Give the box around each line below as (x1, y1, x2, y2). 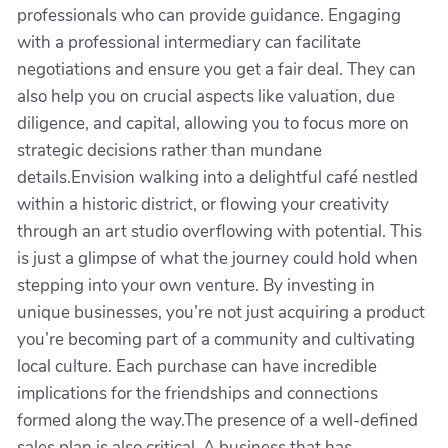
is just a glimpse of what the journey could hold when (17, 247, 418, 270)
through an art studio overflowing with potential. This (17, 220, 422, 243)
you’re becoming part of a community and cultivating (17, 328, 415, 351)
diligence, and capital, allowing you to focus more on (17, 112, 409, 135)
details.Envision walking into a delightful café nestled (17, 166, 418, 189)
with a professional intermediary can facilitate (17, 31, 361, 54)
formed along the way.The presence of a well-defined (17, 409, 418, 432)
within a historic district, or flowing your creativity (17, 193, 389, 216)
